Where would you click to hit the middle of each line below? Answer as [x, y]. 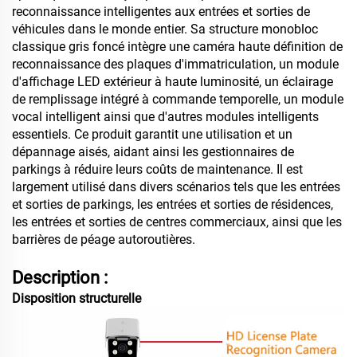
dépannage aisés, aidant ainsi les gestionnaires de [153, 152]
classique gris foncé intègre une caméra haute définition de [177, 47]
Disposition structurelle [76, 299]
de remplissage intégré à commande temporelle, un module [178, 100]
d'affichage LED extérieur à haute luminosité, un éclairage [173, 82]
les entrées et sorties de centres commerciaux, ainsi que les [177, 222]
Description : [60, 278]
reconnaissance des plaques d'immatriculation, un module [175, 65]
